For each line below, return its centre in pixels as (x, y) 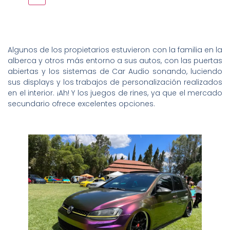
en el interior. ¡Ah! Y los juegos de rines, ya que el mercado (115, 93)
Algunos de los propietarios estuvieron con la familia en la (115, 50)
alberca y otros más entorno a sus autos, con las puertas (115, 60)
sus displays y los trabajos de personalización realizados (115, 82)
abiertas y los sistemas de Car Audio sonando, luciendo (115, 71)
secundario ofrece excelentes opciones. (81, 103)
